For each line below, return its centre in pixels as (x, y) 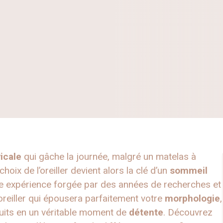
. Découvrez (188, 213)
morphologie (192, 199)
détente (146, 213)
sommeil (189, 171)
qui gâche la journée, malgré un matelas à (109, 157)
